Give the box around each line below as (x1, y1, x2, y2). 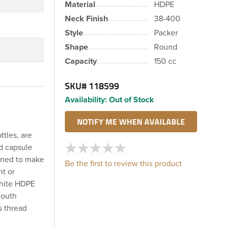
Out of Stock (109, 94, 154, 105)
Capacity (65, 56, 97, 66)
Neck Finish (65, 13, 108, 24)
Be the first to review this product (65, 158, 182, 169)
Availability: (65, 94, 107, 105)
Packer (154, 27, 178, 38)
